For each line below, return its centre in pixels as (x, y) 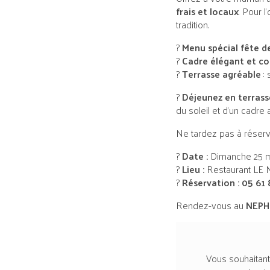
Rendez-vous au (211, 206)
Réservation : (211, 183)
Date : (195, 156)
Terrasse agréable (221, 74)
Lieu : (193, 169)
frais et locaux (207, 11)
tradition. (193, 25)
